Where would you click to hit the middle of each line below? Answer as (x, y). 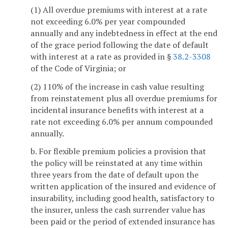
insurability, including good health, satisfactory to (122, 198)
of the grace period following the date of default (120, 45)
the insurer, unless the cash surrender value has (118, 210)
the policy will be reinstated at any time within (117, 163)
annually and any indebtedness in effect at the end (124, 33)
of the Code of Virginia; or (78, 68)
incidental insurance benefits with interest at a (117, 110)
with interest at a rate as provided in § (102, 56)
